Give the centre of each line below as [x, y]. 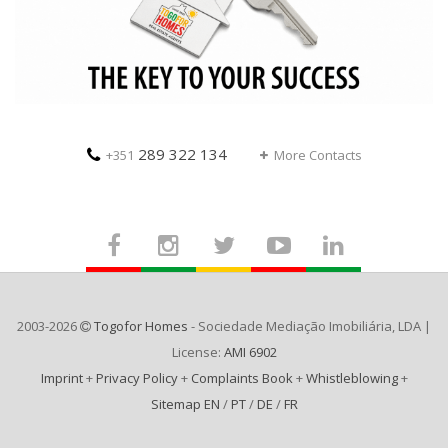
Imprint [61, 378]
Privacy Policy [136, 378]
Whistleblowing [351, 378]
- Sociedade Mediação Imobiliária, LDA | [309, 326]
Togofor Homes [141, 326]
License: [197, 352]
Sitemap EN [185, 404]
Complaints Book [241, 378]
